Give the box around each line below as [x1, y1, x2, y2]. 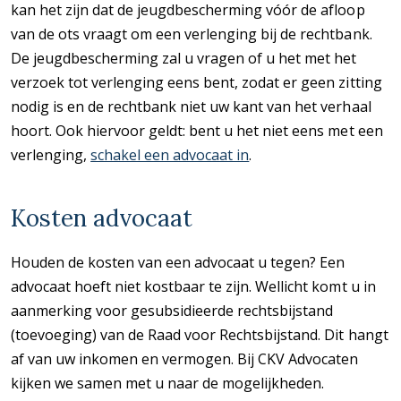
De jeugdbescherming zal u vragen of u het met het [11, 47, 357, 68]
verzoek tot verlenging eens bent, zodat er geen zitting [11, 72, 382, 92]
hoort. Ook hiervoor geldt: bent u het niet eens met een [11, 120, 383, 141]
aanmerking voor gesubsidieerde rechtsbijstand [11, 300, 334, 320]
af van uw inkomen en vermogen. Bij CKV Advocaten [11, 348, 359, 369]
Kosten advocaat [11, 202, 192, 233]
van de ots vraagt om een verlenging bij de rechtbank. [11, 23, 372, 44]
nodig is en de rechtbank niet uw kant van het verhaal [11, 96, 371, 116]
